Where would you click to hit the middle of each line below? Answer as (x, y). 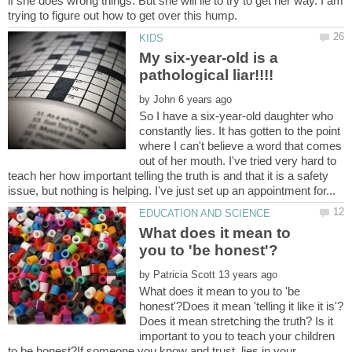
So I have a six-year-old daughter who (236, 115)
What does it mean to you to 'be (220, 291)
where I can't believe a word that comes (241, 145)
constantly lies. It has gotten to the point (240, 130)
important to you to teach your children (237, 336)
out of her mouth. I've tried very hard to (238, 160)
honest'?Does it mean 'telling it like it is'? (242, 306)
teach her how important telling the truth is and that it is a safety (168, 175)
